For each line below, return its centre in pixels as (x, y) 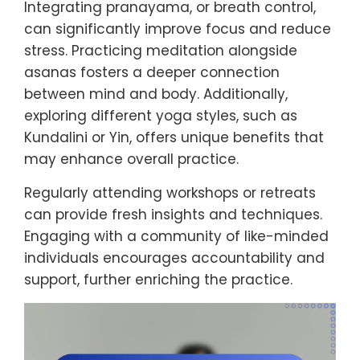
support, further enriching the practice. (158, 280)
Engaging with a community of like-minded (176, 237)
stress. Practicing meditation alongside (161, 51)
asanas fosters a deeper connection (152, 73)
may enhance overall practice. (131, 160)
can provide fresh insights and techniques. (173, 215)
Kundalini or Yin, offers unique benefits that (174, 138)
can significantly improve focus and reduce (178, 29)
